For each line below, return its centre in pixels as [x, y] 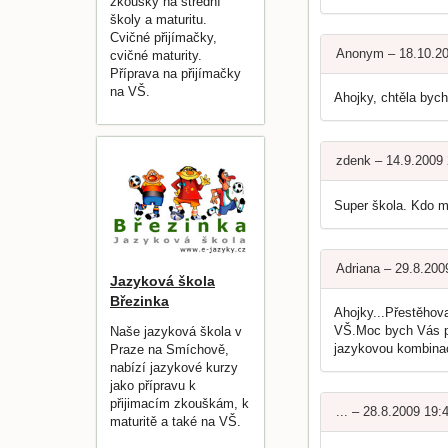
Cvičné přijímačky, [163, 37]
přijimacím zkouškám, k [179, 404]
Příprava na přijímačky [175, 73]
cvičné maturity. [156, 55]
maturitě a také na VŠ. [175, 422]
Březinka [139, 300]
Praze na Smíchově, [169, 350]
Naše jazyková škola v [176, 332]
